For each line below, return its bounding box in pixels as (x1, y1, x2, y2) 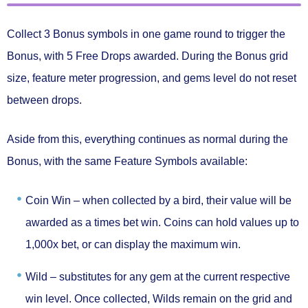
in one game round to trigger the (128, 27, 285, 40)
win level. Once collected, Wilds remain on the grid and (25, 292, 292, 305)
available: (197, 155, 247, 167)
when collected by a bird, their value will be (80, 194, 291, 206)
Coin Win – (25, 194, 80, 206)
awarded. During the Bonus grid (131, 49, 288, 62)
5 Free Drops (67, 49, 131, 62)
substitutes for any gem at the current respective (56, 270, 290, 283)
